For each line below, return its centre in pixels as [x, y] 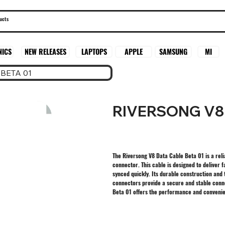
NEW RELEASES [45, 52]
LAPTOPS [94, 52]
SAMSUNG [174, 51]
